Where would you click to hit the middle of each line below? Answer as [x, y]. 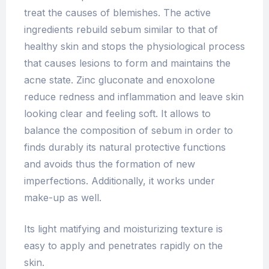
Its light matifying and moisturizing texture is [123, 229]
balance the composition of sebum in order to [128, 131]
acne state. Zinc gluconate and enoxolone [119, 80]
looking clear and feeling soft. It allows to [117, 114]
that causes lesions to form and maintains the [127, 63]
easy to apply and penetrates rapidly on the [123, 246]
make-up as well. [63, 198]
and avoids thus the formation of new [110, 164]
